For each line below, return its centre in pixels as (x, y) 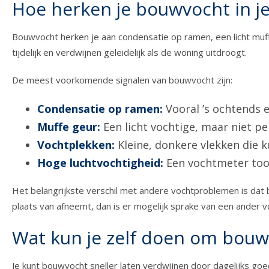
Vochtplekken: (76, 145)
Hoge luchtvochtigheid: (101, 163)
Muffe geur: (69, 127)
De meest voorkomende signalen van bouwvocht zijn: (122, 80)
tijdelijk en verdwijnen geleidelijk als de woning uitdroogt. (129, 53)
